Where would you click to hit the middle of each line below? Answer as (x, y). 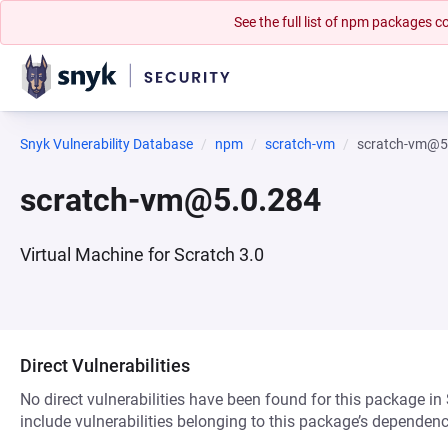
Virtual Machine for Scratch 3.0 (142, 254)
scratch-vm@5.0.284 (170, 200)
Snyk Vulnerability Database (106, 144)
